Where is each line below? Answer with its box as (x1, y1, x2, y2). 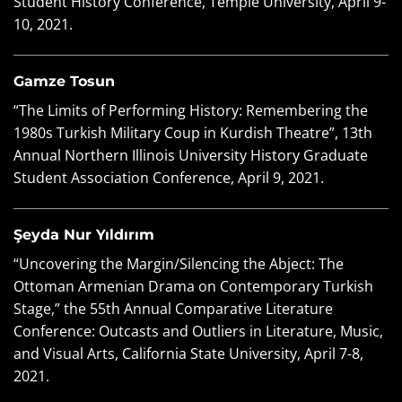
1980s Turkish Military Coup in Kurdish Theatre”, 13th (13, 122, 372, 143)
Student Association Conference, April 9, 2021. (13, 167, 324, 188)
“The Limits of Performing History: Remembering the (13, 100, 368, 120)
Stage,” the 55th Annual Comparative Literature (13, 298, 333, 319)
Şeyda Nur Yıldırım (13, 225, 154, 243)
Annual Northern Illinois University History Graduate (13, 144, 368, 165)
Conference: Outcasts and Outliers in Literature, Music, (13, 320, 383, 341)
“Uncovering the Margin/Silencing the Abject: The (13, 253, 344, 274)
